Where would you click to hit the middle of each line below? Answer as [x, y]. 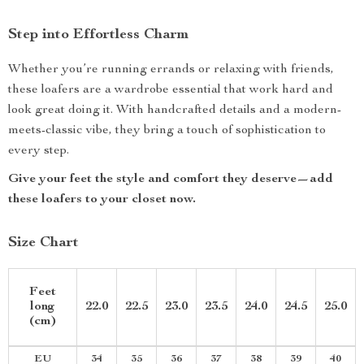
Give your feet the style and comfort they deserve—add [171, 180]
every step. [39, 151]
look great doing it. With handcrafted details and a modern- [175, 110]
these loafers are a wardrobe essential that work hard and [171, 90]
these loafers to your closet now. [102, 200]
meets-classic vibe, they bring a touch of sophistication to [167, 131]
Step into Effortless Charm [98, 35]
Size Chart [43, 243]
